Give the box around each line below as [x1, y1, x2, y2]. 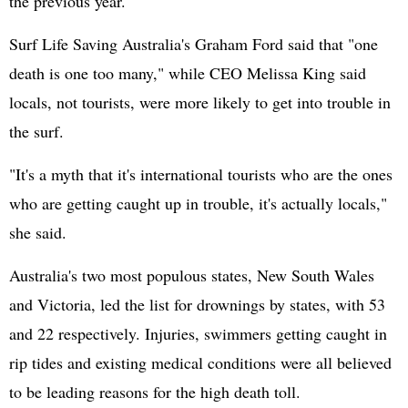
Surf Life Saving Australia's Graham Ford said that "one [9, 33, 378, 55]
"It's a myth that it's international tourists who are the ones [9, 163, 393, 185]
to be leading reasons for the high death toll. [9, 381, 301, 403]
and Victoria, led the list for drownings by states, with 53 [9, 293, 385, 315]
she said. [9, 221, 66, 243]
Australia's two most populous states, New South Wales [9, 264, 374, 286]
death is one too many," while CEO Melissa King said [9, 62, 366, 84]
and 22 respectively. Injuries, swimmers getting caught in [9, 322, 387, 344]
